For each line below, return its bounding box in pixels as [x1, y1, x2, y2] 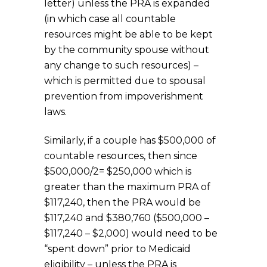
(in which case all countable [44, 13, 176, 24]
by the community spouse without [44, 44, 209, 55]
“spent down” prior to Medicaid [44, 243, 191, 254]
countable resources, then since [44, 150, 197, 162]
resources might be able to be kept [44, 28, 213, 40]
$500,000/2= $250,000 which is [44, 165, 191, 177]
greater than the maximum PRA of [44, 181, 210, 193]
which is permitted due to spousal [44, 74, 206, 86]
